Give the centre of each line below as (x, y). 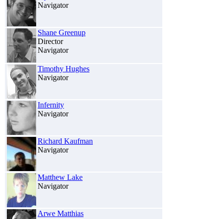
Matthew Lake (60, 177)
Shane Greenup (62, 32)
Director (50, 41)
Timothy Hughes (64, 68)
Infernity (51, 105)
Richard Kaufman (65, 141)
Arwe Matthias (61, 213)
